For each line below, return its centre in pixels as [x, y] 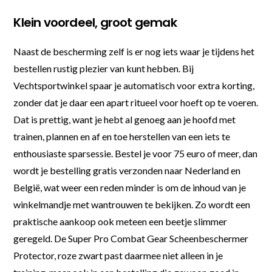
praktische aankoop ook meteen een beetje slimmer [121, 221]
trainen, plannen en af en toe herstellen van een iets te [122, 136]
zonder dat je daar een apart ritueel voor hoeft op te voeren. [136, 102]
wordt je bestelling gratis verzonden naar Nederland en [127, 170]
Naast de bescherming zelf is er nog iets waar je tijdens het [134, 51]
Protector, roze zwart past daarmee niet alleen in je [118, 255]
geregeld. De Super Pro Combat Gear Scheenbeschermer [131, 238]
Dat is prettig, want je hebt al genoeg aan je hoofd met [125, 119]
